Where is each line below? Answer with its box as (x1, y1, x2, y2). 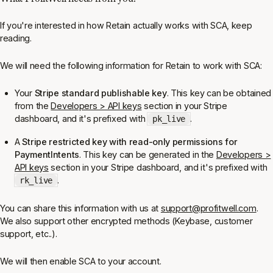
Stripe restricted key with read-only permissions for (22, 136, 238, 147)
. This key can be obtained (166, 88, 272, 98)
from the (15, 101, 51, 111)
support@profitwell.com (160, 203, 257, 213)
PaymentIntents (15, 149, 79, 160)
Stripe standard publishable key (34, 88, 167, 98)
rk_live (19, 175, 52, 185)
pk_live (152, 114, 186, 124)
